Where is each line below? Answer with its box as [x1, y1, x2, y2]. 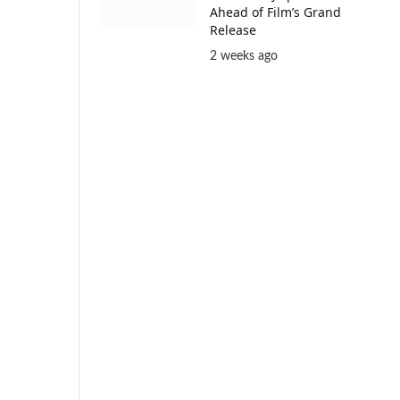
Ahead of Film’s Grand [210, 3, 341, 21]
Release [210, 21, 256, 38]
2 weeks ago [210, 49, 278, 62]
